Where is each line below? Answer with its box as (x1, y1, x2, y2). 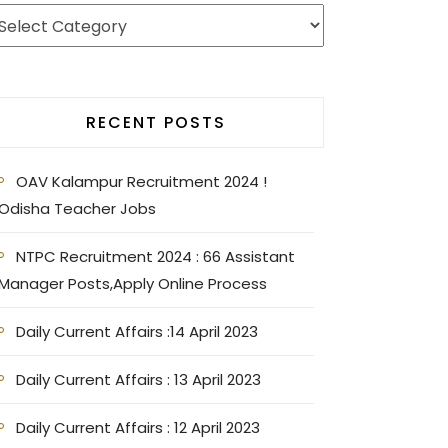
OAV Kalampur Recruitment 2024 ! (16, 171, 267, 192)
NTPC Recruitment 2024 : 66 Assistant (16, 246, 295, 267)
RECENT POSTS (86, 111, 226, 134)
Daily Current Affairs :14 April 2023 (16, 321, 258, 342)
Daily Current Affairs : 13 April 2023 (16, 369, 261, 390)
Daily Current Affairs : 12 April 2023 (16, 417, 260, 438)
